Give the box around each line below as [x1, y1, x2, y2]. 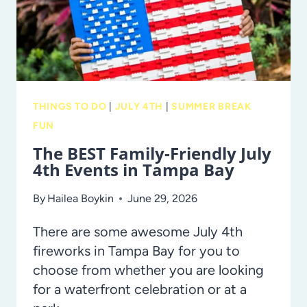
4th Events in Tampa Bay [33, 158, 234, 181]
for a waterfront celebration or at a [33, 280, 247, 297]
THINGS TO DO [33, 100, 107, 112]
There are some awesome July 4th [33, 223, 243, 240]
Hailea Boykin [47, 191, 114, 205]
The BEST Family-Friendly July [33, 141, 271, 164]
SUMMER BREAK [171, 100, 251, 112]
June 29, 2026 [127, 191, 198, 205]
